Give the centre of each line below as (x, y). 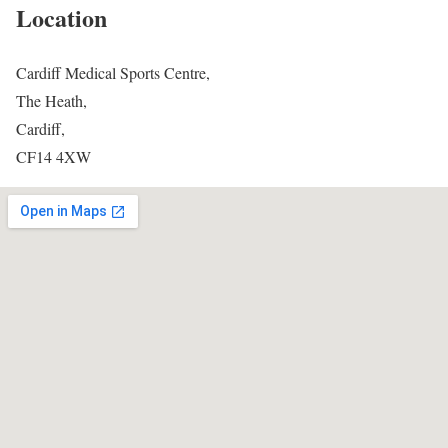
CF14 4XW (53, 157)
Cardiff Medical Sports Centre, (113, 73)
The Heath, (51, 101)
